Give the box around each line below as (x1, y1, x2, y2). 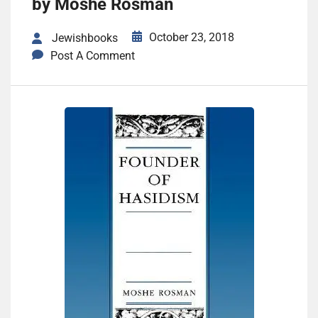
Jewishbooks (52, 31, 118, 45)
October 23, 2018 (149, 31, 234, 44)
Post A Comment (50, 49, 135, 63)
